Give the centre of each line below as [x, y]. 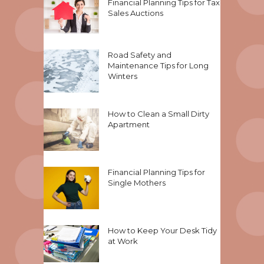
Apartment [129, 124]
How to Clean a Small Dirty [159, 113]
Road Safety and [140, 55]
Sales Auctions [136, 13]
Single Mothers [137, 182]
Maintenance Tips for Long [158, 66]
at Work [123, 241]
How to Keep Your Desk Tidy [162, 231]
